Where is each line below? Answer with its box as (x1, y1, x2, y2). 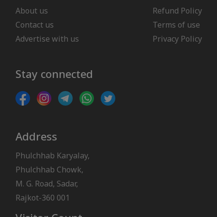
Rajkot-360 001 (15, 192, 70, 203)
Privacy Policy (152, 33, 202, 44)
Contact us (15, 19, 54, 30)
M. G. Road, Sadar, (15, 178, 78, 189)
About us (15, 5, 48, 16)
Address (15, 128, 57, 143)
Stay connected (15, 66, 93, 81)
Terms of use (152, 19, 200, 30)
